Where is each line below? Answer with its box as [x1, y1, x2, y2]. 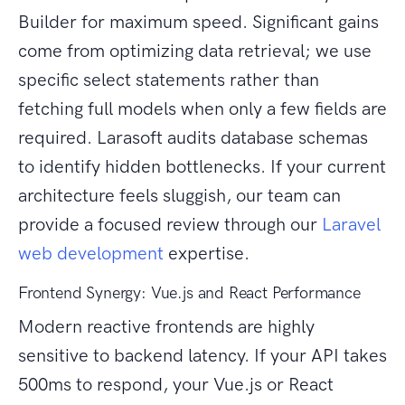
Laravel [322, 213, 381, 236]
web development [18, 242, 164, 265]
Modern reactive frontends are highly [18, 316, 315, 338]
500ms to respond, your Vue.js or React [18, 373, 334, 396]
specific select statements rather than [18, 69, 319, 91]
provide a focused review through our [18, 213, 322, 236]
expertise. [164, 242, 250, 265]
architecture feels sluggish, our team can [18, 184, 341, 207]
